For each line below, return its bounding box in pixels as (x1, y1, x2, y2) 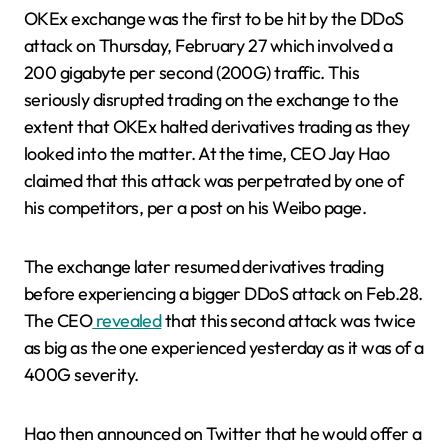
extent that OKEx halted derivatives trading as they (24, 115, 410, 138)
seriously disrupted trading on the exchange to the (24, 88, 398, 111)
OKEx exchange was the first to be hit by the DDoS (24, 7, 404, 30)
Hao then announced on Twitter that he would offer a (24, 422, 422, 445)
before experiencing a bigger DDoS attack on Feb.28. (24, 282, 423, 305)
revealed (92, 309, 162, 332)
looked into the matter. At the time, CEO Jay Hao (24, 142, 390, 165)
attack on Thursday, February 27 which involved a (24, 34, 393, 57)
